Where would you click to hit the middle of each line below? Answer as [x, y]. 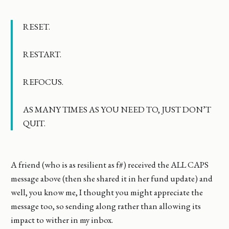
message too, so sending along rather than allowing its [106, 206]
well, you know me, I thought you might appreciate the [107, 192]
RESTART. [42, 54]
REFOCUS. [43, 82]
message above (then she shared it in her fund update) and [111, 179]
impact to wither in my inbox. [62, 220]
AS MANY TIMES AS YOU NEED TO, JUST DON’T [117, 109]
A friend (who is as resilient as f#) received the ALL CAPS [109, 165]
